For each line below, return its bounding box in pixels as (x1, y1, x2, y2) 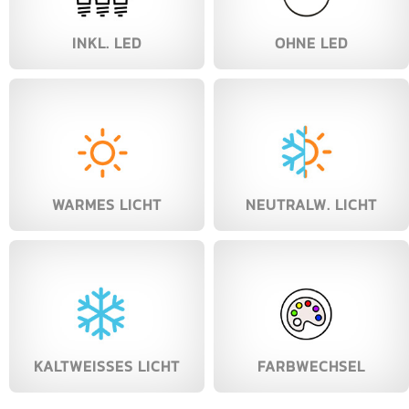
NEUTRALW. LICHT (246, 194, 377, 216)
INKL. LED (72, 32, 142, 55)
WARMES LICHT (52, 194, 162, 216)
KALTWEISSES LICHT (34, 355, 171, 378)
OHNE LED (275, 32, 348, 55)
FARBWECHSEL (257, 355, 365, 378)
